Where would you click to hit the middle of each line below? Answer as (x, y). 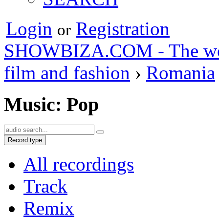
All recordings (79, 164)
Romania (181, 72)
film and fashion (67, 72)
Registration (123, 28)
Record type (25, 140)
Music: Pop (51, 104)
